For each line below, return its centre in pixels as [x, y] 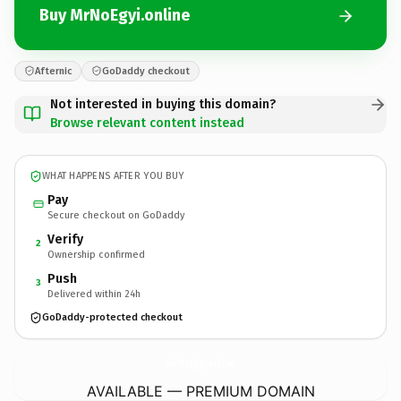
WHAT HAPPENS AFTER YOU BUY [113, 176]
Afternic [53, 71]
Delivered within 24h [94, 294]
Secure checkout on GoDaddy [116, 215]
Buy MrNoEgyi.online [115, 15]
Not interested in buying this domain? [163, 104]
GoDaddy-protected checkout [112, 317]
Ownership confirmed [96, 254]
